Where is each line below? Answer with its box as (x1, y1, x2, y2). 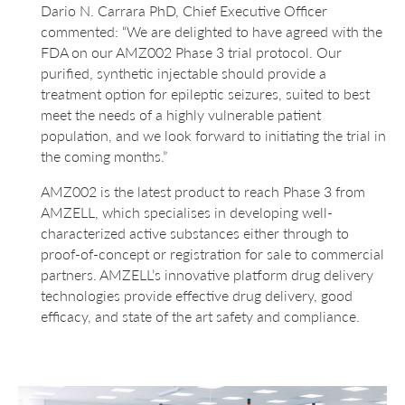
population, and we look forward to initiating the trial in (41, 126, 386, 146)
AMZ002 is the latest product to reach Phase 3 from (41, 181, 365, 202)
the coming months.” (41, 146, 167, 167)
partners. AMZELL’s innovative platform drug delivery (41, 264, 373, 285)
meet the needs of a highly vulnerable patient (41, 105, 321, 126)
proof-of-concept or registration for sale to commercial (41, 243, 384, 264)
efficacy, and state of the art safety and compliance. (41, 306, 360, 326)
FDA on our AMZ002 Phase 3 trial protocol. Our (41, 42, 342, 63)
